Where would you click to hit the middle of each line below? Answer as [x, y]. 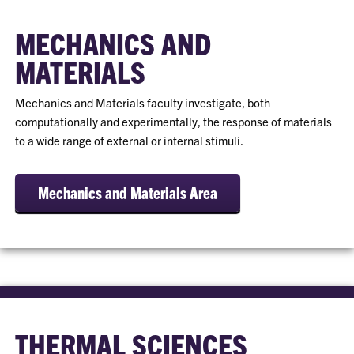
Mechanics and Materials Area [128, 193]
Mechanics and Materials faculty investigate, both [143, 103]
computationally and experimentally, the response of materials [174, 122]
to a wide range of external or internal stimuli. [130, 141]
